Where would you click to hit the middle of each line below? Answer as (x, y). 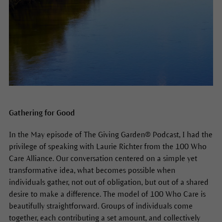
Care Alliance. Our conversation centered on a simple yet (103, 158)
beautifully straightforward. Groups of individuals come (101, 206)
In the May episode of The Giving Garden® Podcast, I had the (111, 134)
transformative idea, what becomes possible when (92, 170)
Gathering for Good (43, 112)
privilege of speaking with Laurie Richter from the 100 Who (108, 146)
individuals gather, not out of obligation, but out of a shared (109, 182)
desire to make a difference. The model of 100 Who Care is (107, 194)
